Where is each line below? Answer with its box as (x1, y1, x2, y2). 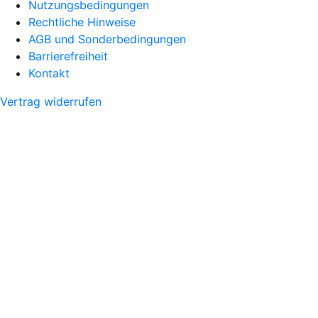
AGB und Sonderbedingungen (28, 31, 186, 46)
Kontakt (28, 65, 70, 80)
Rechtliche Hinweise (28, 14, 136, 29)
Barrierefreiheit (28, 48, 108, 63)
